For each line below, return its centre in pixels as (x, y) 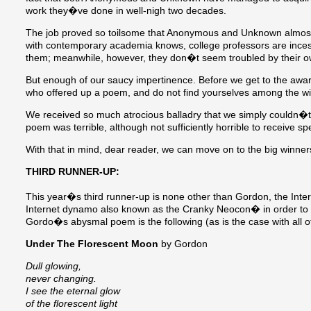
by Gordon (183, 244)
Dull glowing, (53, 266)
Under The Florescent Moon (92, 244)
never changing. (61, 279)
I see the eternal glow (73, 291)
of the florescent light (72, 304)
